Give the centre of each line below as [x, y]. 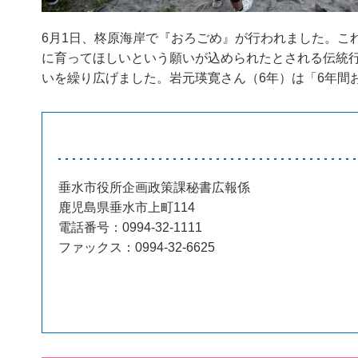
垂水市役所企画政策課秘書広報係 [154, 187]
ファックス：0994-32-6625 [137, 247]
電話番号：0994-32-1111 [130, 227]
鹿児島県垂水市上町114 [127, 207]
